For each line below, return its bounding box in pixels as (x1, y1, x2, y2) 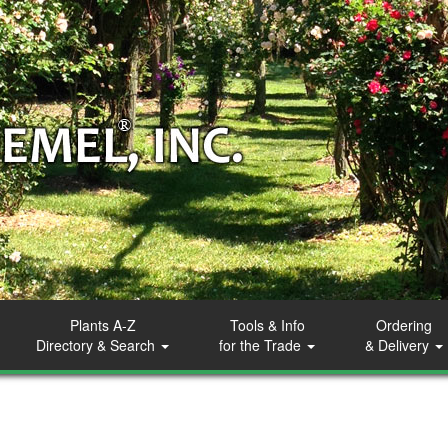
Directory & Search (36, 335, 159, 355)
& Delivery (365, 335, 433, 355)
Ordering (376, 315, 432, 335)
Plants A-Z (69, 315, 136, 335)
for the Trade (219, 335, 305, 355)
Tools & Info (229, 315, 305, 335)
